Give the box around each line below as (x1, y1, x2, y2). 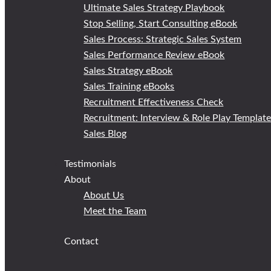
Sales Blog (83, 128, 127, 139)
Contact (64, 236, 99, 246)
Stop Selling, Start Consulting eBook (83, 18, 238, 28)
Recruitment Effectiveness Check (83, 97, 224, 107)
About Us (83, 190, 125, 200)
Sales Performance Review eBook (83, 50, 225, 60)
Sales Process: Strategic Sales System (83, 34, 242, 44)
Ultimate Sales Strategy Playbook (83, 2, 225, 13)
